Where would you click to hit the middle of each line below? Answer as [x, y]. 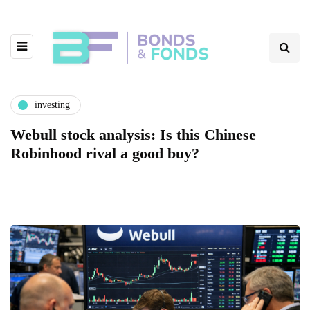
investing [52, 105]
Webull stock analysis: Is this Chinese [133, 134]
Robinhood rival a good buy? [105, 153]
